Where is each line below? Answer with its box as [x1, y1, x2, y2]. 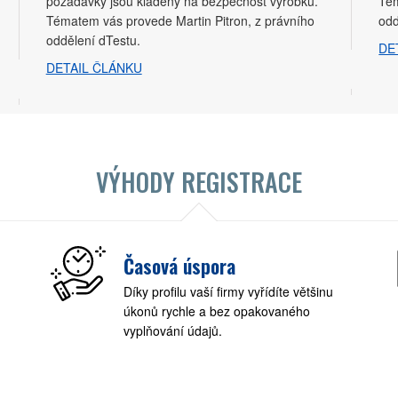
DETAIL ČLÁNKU [45, 58, 142, 76]
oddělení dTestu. [45, 30, 140, 49]
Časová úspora [123, 251, 236, 280]
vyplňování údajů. [123, 321, 223, 339]
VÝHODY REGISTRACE [96, 163, 302, 200]
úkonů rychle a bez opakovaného [123, 301, 311, 320]
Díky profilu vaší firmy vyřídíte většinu [123, 282, 334, 300]
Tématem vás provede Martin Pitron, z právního [45, 11, 314, 29]
